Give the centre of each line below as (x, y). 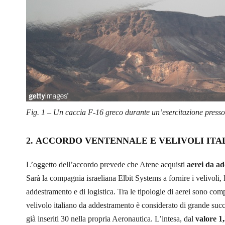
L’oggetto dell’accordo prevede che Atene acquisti (106, 164)
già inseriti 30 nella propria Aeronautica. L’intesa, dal (111, 218)
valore (206, 218)
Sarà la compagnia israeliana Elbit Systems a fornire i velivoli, (124, 178)
